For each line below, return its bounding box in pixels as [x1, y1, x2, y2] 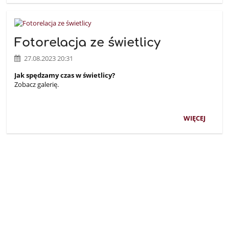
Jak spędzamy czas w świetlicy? [14, 71, 116, 80]
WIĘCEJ [184, 113, 206, 123]
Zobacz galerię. [14, 80, 61, 89]
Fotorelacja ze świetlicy [14, 35, 161, 50]
